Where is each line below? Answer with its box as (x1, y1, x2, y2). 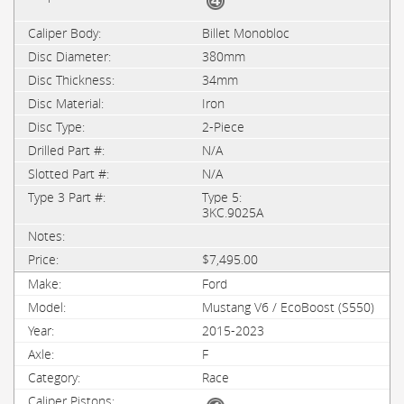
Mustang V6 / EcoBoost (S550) (202, 298, 374, 316)
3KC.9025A (202, 204, 263, 221)
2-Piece (202, 118, 244, 135)
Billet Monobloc (202, 24, 289, 41)
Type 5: (202, 188, 242, 206)
